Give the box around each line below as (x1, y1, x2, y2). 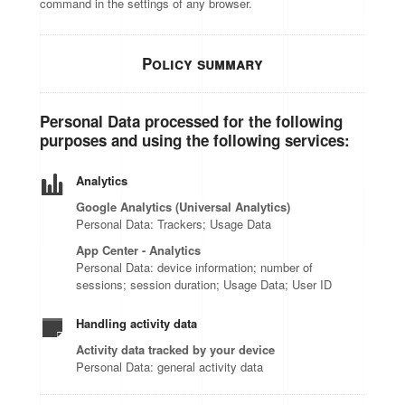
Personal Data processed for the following (40, 110, 344, 132)
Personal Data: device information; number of (76, 259, 314, 276)
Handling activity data (76, 315, 198, 332)
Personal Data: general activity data (76, 358, 264, 375)
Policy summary (141, 52, 264, 74)
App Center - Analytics (76, 241, 202, 259)
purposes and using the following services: (40, 129, 351, 151)
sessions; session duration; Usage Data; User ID (76, 276, 333, 293)
